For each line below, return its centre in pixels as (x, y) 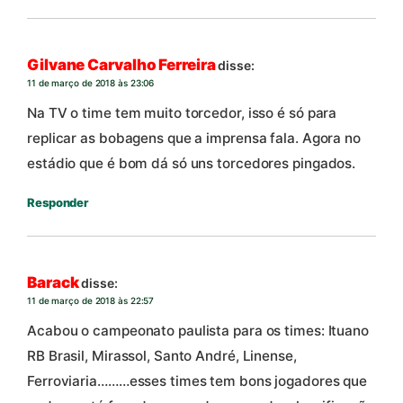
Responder (58, 202)
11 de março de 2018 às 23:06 (91, 82)
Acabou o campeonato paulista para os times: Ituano (198, 330)
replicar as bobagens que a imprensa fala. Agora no (194, 138)
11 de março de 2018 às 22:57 (91, 300)
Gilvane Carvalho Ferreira (121, 64)
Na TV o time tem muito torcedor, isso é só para (182, 112)
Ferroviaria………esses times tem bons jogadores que (197, 381)
